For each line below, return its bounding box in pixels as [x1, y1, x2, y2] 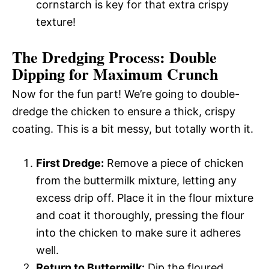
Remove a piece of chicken [104, 156, 244, 169]
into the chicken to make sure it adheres [36, 226, 241, 239]
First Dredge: [36, 156, 104, 169]
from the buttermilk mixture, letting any [36, 174, 237, 187]
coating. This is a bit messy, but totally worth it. [12, 122, 253, 135]
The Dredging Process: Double [12, 45, 217, 68]
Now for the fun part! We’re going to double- [12, 87, 240, 100]
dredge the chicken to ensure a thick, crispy [12, 104, 235, 118]
